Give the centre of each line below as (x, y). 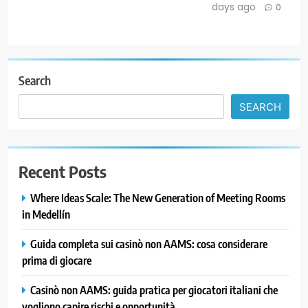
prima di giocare (57, 261)
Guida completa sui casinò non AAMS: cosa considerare (149, 244)
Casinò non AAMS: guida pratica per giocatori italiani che (154, 290)
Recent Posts (63, 172)
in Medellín (46, 214)
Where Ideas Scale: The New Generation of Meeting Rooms (158, 198)
